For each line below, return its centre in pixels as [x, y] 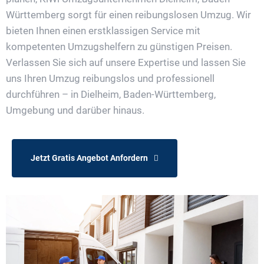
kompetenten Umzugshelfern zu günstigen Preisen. [119, 46]
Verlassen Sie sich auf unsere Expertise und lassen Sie [126, 62]
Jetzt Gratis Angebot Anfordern [89, 158]
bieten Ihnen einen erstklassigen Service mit [103, 30]
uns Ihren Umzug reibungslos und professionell [110, 78]
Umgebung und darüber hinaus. [75, 110]
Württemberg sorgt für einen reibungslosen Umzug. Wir [128, 14]
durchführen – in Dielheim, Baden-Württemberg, [111, 94]
